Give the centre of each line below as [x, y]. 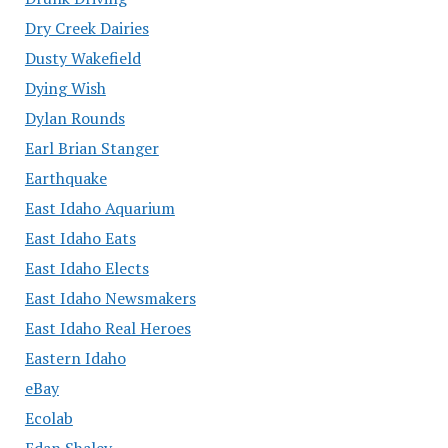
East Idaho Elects [86, 267]
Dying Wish [65, 87]
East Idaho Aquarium [99, 207]
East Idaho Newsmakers [110, 297]
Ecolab [48, 417]
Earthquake [65, 177]
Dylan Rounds [74, 117]
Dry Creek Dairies [86, 27]
